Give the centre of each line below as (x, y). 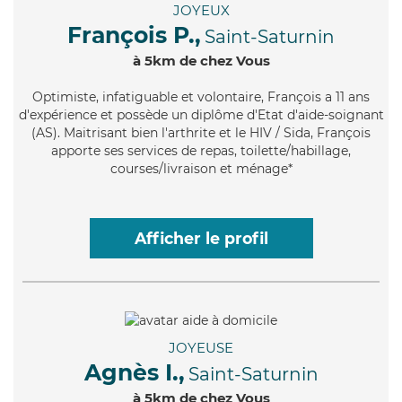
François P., (134, 35)
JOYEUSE (201, 347)
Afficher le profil (201, 239)
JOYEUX (201, 11)
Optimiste (64, 97)
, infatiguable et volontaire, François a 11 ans (233, 97)
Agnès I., (134, 372)
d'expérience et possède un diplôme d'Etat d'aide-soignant (201, 115)
